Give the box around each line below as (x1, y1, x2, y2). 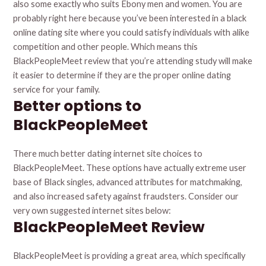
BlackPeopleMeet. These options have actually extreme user (13, 163, 247, 173)
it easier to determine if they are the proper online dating (13, 70, 232, 81)
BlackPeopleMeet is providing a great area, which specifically (13, 251, 246, 261)
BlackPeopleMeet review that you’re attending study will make (13, 56, 253, 66)
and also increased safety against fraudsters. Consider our (13, 191, 239, 202)
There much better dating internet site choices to (13, 148, 203, 159)
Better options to (13, 96, 142, 117)
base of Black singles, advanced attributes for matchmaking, (13, 177, 243, 188)
